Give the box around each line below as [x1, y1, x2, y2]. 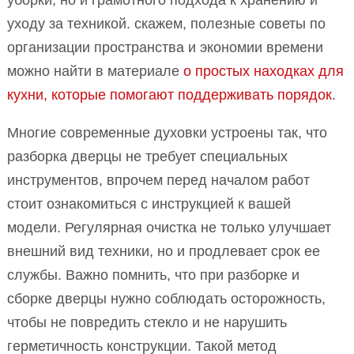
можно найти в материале [7, 63, 183, 80]
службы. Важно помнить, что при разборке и [7, 267, 299, 284]
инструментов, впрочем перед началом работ [7, 172, 310, 189]
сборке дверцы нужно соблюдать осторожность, [7, 291, 326, 307]
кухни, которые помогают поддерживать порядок [7, 87, 332, 104]
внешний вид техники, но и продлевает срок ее [7, 243, 320, 260]
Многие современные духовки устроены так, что [7, 125, 327, 141]
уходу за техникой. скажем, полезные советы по [7, 16, 326, 32]
